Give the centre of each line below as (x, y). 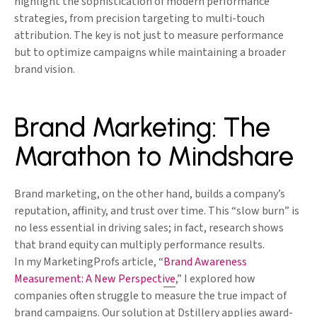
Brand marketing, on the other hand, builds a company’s (150, 194)
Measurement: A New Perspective (95, 279)
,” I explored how (215, 279)
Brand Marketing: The (142, 128)
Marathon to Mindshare (154, 157)
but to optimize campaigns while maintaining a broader (150, 53)
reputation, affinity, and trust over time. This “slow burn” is (157, 211)
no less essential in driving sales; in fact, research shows (149, 228)
